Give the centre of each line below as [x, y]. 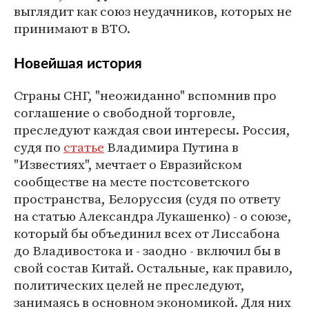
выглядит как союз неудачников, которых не [153, 11]
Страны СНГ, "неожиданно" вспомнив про [145, 95]
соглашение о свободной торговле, [125, 112]
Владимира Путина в [171, 147]
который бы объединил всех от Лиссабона [147, 233]
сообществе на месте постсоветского [132, 181]
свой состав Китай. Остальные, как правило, [153, 268]
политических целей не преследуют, [129, 285]
